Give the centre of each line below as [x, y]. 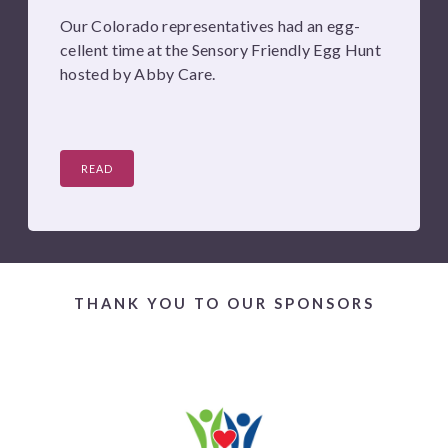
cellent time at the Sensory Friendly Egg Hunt [220, 49]
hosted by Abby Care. [138, 73]
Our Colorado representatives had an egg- [210, 25]
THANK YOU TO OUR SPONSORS [224, 304]
